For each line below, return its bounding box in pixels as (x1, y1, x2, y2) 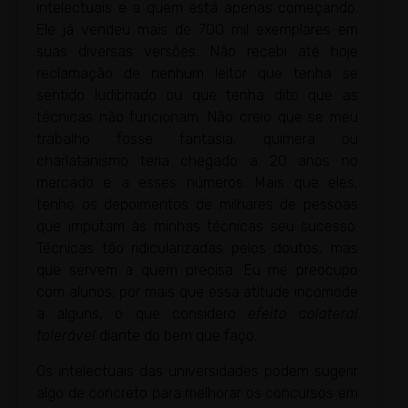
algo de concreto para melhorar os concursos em (36, 383, 358, 402)
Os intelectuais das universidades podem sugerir (36, 362, 358, 380)
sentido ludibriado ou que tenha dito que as (36, 87, 358, 105)
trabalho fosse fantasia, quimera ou (36, 130, 358, 148)
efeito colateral (247, 305, 359, 323)
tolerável (36, 327, 96, 345)
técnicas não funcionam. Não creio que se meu (36, 108, 358, 127)
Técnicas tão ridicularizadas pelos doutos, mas (36, 240, 358, 258)
